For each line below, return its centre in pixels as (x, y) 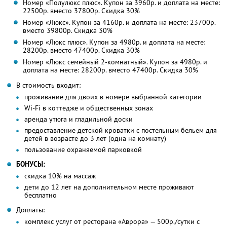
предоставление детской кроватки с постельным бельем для (121, 130)
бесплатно (41, 195)
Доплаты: (30, 210)
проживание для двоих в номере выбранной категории (113, 97)
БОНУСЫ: (31, 164)
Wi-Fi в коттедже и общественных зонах (89, 108)
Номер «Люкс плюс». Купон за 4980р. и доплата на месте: (114, 42)
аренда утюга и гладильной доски (79, 119)
